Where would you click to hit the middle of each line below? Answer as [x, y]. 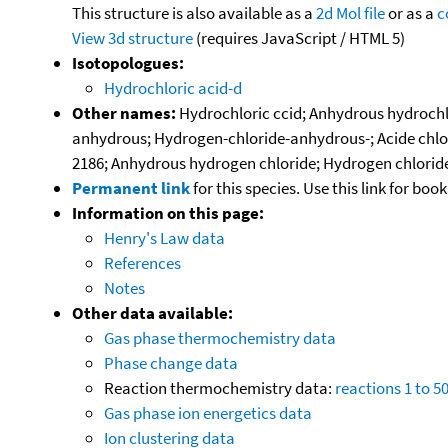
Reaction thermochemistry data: [219, 387]
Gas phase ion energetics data [208, 412]
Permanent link [131, 187]
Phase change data [171, 362]
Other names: [124, 112]
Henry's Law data [164, 237]
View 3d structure [132, 37]
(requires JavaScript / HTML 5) [299, 37]
